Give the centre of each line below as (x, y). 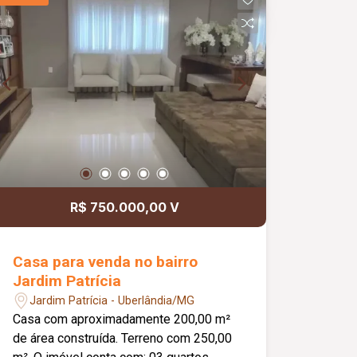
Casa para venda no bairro (106, 262)
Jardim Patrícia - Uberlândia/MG (112, 300)
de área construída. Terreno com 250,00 (67, 339)
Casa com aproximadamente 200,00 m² (122, 320)
